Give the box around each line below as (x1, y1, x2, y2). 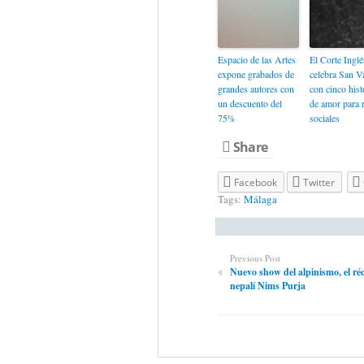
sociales (309, 111, 340, 124)
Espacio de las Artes (217, 53, 296, 66)
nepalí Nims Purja (229, 279, 305, 293)
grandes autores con (217, 82, 294, 95)
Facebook (233, 175, 277, 190)
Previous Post (229, 252, 280, 265)
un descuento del (217, 97, 282, 110)
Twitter (302, 175, 335, 190)
